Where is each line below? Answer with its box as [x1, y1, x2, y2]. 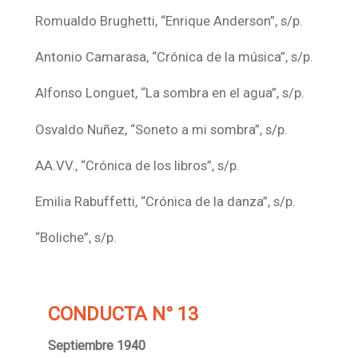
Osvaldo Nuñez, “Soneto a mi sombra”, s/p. [35, 121, 288, 137]
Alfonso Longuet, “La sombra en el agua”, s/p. [35, 85, 305, 101]
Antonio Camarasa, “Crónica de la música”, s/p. [35, 49, 314, 66]
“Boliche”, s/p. [35, 229, 117, 246]
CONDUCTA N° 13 [48, 303, 198, 326]
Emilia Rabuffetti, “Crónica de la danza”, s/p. [35, 193, 296, 209]
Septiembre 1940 [48, 338, 145, 354]
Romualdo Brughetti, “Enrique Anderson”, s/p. [35, 12, 304, 29]
